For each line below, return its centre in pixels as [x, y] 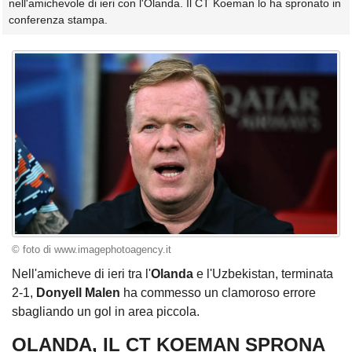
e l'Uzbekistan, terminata [263, 274]
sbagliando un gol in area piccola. [106, 312]
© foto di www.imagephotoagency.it [92, 249]
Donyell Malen [78, 293]
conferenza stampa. [58, 20]
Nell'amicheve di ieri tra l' [81, 274]
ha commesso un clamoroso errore [218, 293]
